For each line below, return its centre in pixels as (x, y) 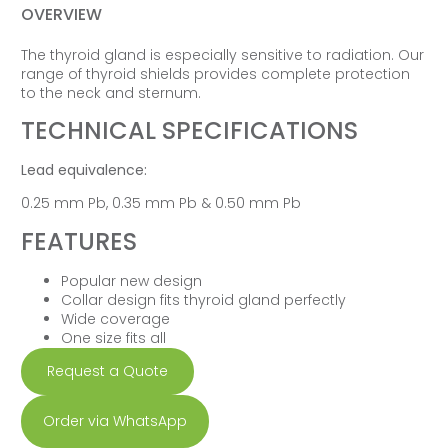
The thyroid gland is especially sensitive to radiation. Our (222, 54)
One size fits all (113, 337)
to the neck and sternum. (110, 92)
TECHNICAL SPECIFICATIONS (189, 130)
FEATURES (78, 241)
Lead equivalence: (83, 169)
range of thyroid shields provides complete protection (215, 73)
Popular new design (131, 280)
